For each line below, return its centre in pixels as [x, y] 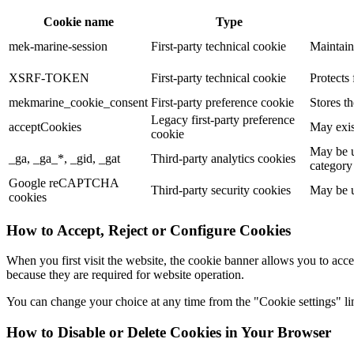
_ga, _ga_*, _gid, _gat [64, 159]
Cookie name [78, 22]
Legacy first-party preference [223, 120]
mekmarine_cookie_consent [78, 103]
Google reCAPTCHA [64, 183]
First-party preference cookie [222, 103]
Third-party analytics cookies [223, 159]
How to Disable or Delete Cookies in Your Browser [169, 333]
